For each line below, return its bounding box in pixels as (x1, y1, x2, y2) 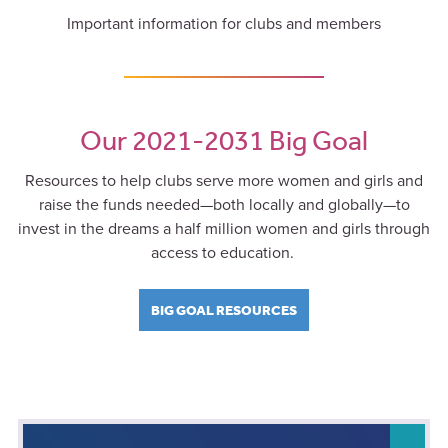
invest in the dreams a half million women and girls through (18, 218, 430, 239)
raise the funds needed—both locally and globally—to (38, 194, 410, 215)
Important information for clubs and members (67, 13, 381, 34)
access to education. (150, 242, 298, 263)
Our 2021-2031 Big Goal (80, 122, 368, 157)
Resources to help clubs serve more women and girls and (25, 170, 423, 191)
